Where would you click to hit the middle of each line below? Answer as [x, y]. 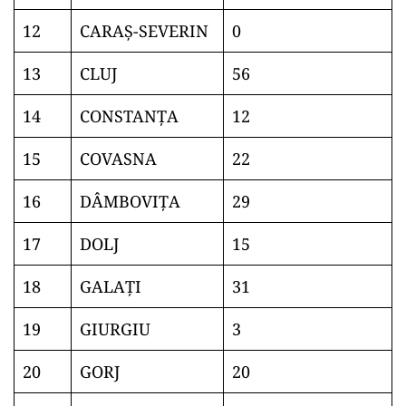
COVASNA [118, 159]
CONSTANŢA [129, 116]
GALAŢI [111, 286]
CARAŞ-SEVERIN [144, 31]
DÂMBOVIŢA [130, 201]
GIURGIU [115, 329]
